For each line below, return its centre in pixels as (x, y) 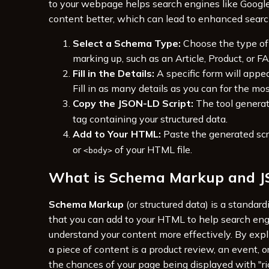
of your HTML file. (152, 150)
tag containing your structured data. (150, 119)
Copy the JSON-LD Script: (133, 104)
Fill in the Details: (113, 74)
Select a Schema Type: (126, 44)
